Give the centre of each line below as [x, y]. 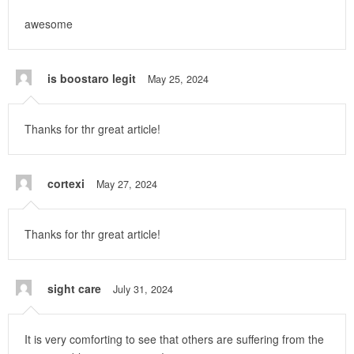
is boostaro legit [92, 79]
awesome [49, 24]
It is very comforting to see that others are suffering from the [174, 339]
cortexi [66, 184]
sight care [74, 289]
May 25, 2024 [178, 79]
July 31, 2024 [143, 290]
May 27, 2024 [127, 185]
